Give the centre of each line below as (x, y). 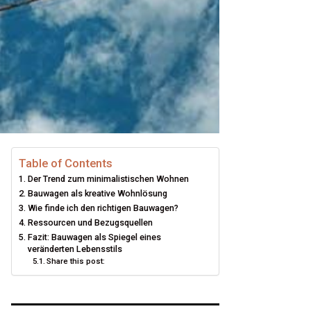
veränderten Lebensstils (75, 249)
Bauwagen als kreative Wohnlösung (97, 193)
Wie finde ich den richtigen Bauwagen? (103, 208)
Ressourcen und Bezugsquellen (90, 222)
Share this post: (76, 261)
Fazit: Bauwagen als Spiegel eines (94, 237)
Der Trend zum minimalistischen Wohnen (108, 179)
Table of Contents (66, 163)
